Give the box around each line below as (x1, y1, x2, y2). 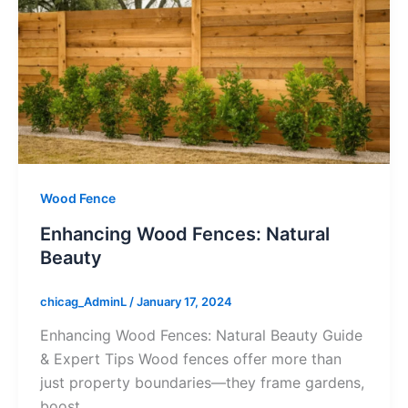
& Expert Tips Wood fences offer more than (39, 350, 342, 369)
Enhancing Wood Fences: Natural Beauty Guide (39, 326, 362, 345)
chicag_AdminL (39, 293, 129, 309)
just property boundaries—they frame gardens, (39, 373, 364, 393)
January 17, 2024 (136, 293, 232, 309)
